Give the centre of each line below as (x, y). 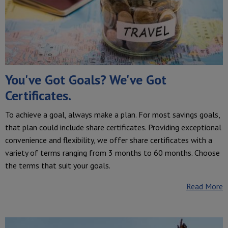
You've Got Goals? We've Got (86, 79)
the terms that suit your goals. (58, 165)
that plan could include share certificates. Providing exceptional (113, 127)
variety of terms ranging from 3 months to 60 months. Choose (112, 152)
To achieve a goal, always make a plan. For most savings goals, (112, 114)
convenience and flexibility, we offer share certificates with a (109, 140)
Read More (205, 186)
